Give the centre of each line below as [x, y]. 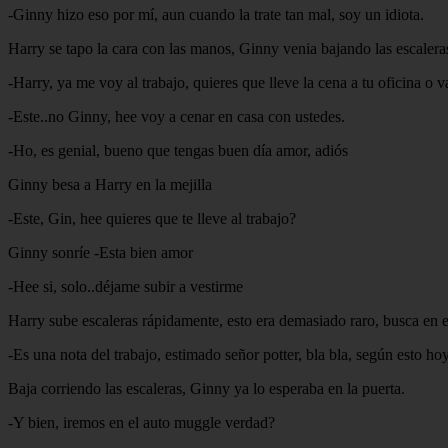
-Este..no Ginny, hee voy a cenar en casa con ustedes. [176, 116]
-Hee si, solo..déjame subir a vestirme [125, 286]
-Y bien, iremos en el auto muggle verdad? [141, 422]
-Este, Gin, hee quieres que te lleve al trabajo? [152, 218]
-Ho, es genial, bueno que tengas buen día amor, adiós [178, 150]
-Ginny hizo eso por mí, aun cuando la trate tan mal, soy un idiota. [216, 14]
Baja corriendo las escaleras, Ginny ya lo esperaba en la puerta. [206, 388]
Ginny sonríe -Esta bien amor [100, 252]
